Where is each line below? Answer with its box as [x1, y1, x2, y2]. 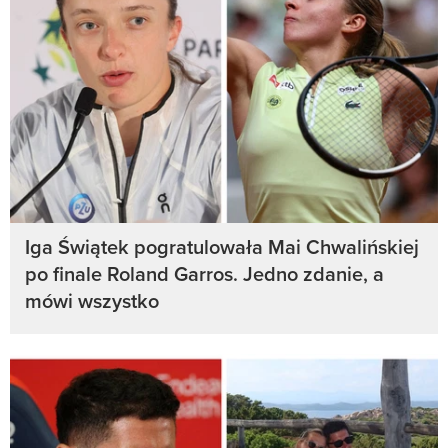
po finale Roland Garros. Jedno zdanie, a [25, 259, 384, 289]
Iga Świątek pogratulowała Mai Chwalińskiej [25, 232, 419, 262]
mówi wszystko [25, 286, 159, 316]
